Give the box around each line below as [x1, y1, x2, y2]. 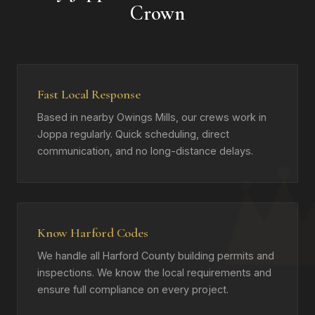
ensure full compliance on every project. [37, 283, 229, 295]
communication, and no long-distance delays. [37, 145, 253, 157]
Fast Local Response [37, 86, 141, 102]
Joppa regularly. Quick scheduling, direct [37, 128, 229, 140]
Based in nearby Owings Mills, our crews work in [37, 111, 266, 123]
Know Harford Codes [37, 225, 148, 240]
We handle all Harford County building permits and [37, 250, 274, 262]
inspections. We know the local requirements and [37, 266, 271, 278]
